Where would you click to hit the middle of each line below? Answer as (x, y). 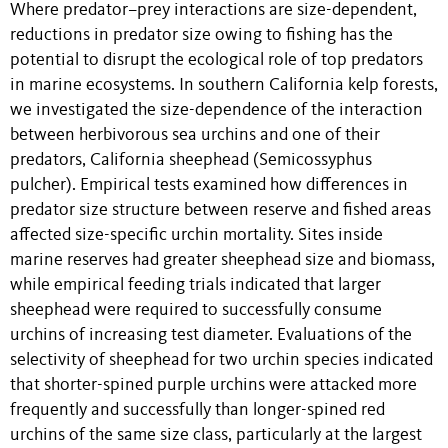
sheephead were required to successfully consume (196, 310)
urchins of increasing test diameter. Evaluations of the (211, 335)
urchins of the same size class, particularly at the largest (216, 435)
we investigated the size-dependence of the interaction (216, 110)
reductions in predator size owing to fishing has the (201, 35)
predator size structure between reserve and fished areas (220, 210)
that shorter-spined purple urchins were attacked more (213, 385)
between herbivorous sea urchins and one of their (195, 135)
